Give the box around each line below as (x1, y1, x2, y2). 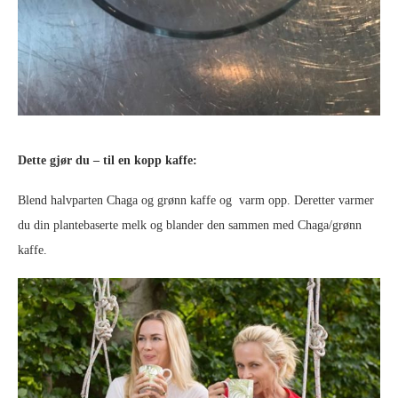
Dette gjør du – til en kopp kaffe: (18, 153, 197, 167)
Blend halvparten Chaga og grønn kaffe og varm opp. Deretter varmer (18, 193, 374, 207)
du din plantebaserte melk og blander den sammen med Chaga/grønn (18, 218, 362, 232)
